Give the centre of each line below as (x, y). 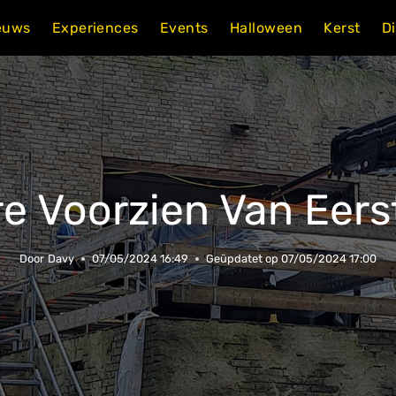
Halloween (266, 27)
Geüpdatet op (242, 259)
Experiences (95, 27)
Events (184, 27)
